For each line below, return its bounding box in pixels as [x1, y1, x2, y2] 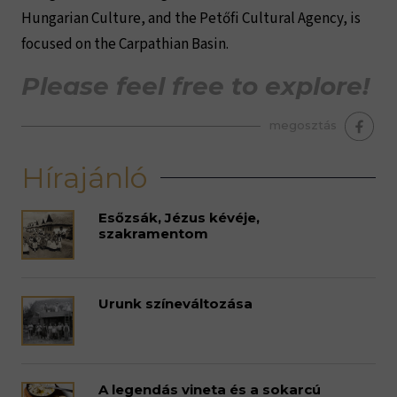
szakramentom [97, 225, 208, 242]
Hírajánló [21, 160, 147, 195]
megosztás [269, 117, 340, 132]
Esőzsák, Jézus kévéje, [97, 209, 260, 226]
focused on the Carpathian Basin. [21, 34, 231, 55]
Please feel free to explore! [21, 71, 370, 101]
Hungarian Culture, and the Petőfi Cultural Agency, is [21, 8, 361, 29]
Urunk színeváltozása [97, 295, 253, 312]
